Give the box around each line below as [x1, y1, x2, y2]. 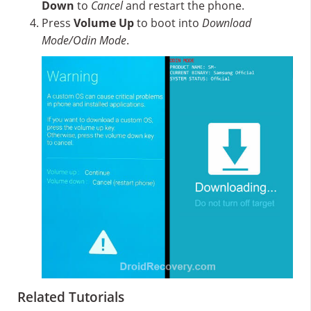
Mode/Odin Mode [42, 32, 126, 48]
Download [202, 15, 251, 31]
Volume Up [74, 15, 134, 31]
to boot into [134, 15, 202, 31]
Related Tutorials [17, 288, 124, 307]
